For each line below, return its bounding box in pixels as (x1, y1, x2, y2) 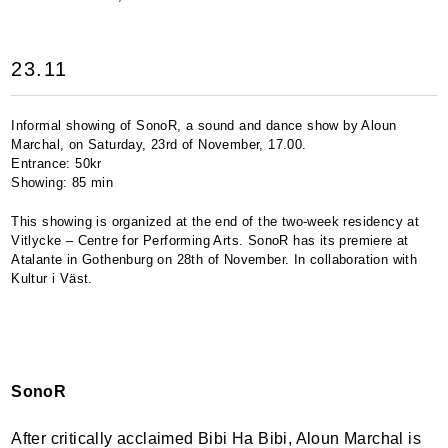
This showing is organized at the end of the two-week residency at (11, 214, 420, 229)
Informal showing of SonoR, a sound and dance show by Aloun (11, 118, 397, 133)
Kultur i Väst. (11, 271, 93, 286)
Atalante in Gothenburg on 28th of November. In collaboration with (11, 252, 418, 267)
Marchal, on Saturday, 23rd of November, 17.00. (11, 137, 307, 152)
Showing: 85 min (11, 175, 114, 190)
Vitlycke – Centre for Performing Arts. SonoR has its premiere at (11, 233, 409, 248)
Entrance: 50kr (11, 156, 102, 171)
